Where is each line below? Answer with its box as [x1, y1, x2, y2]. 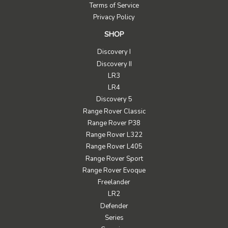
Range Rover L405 [85, 142, 142, 152]
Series [104, 213, 124, 222]
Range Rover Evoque [82, 165, 146, 175]
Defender [100, 201, 128, 211]
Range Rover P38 [88, 118, 140, 128]
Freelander [98, 178, 130, 187]
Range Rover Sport [85, 154, 143, 163]
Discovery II [96, 59, 132, 69]
